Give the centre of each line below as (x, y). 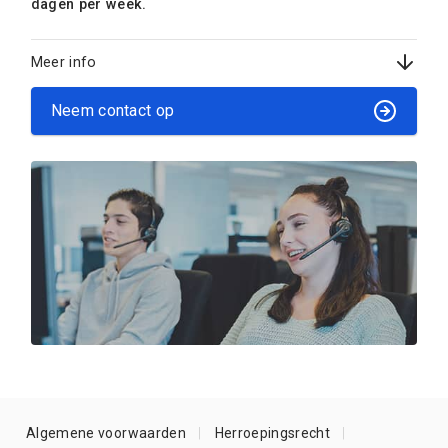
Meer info (63, 61)
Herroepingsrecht (272, 433)
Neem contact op (112, 111)
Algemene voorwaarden (106, 433)
